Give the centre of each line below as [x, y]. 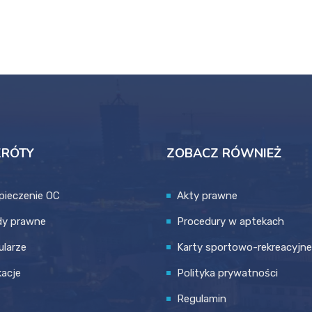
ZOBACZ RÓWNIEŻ [224, 154]
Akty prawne [207, 196]
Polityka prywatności [227, 273]
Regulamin [202, 299]
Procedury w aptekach [231, 222]
